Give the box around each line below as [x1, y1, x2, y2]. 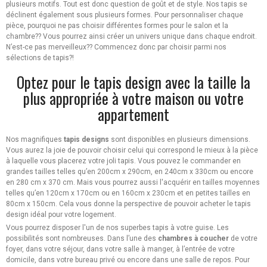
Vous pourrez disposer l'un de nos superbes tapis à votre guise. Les [6, 223, 229, 232]
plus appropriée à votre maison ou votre [23, 87, 244, 110]
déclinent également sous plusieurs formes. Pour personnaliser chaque [6, 11, 243, 20]
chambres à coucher [158, 234, 229, 243]
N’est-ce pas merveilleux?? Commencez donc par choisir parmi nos [6, 43, 226, 52]
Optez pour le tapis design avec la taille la [17, 71, 250, 94]
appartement [98, 103, 169, 126]
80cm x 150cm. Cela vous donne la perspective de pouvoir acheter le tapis [6, 200, 251, 209]
